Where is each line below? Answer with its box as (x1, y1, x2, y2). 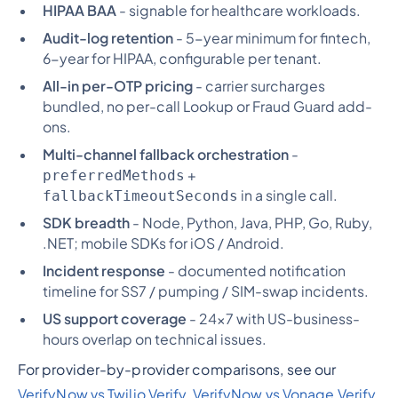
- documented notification (164, 261, 346, 280)
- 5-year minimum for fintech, (172, 29, 370, 48)
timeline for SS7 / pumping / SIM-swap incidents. (42, 282, 369, 300)
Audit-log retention (42, 29, 173, 48)
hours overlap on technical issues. (42, 330, 267, 348)
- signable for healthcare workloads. (115, 2, 361, 20)
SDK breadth (42, 213, 130, 232)
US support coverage (42, 309, 187, 328)
